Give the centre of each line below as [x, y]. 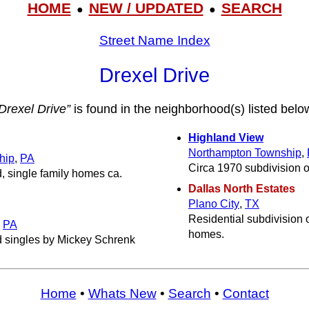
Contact [246, 293]
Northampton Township [245, 152]
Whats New [122, 293]
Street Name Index [154, 40]
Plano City [214, 203]
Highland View [226, 137]
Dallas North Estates [242, 188]
